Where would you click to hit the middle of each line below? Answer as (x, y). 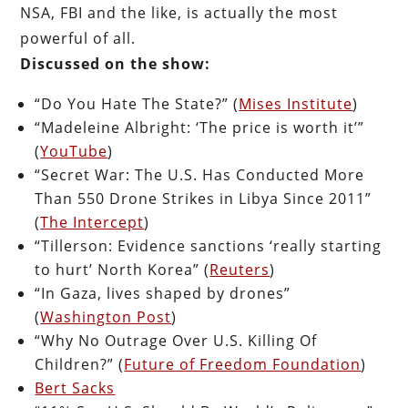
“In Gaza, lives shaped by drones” (163, 293)
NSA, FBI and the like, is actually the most (179, 12)
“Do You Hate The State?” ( (137, 103)
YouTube (74, 151)
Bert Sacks (75, 388)
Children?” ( (80, 364)
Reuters (240, 269)
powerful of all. (78, 38)
